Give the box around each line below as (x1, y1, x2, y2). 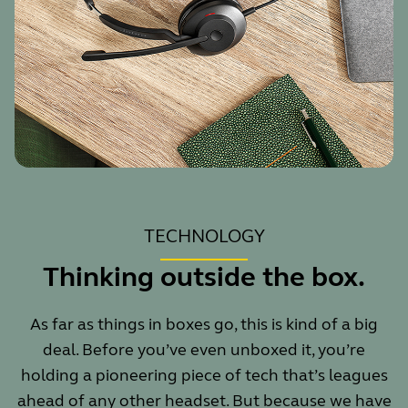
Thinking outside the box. (43, 260, 365, 294)
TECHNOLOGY (143, 225, 265, 249)
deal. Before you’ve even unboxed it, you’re (43, 340, 365, 361)
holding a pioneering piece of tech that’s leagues (20, 365, 388, 386)
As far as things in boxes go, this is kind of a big (30, 314, 378, 335)
